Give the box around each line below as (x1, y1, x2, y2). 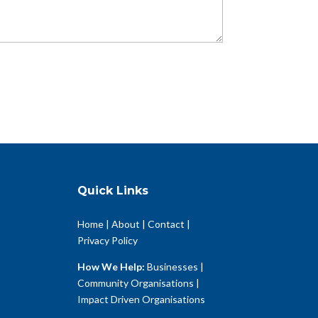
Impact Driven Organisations (77, 292, 206, 305)
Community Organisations (77, 276, 194, 289)
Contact (148, 217, 185, 230)
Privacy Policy (77, 234, 138, 246)
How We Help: (77, 260, 146, 273)
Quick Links (77, 183, 149, 197)
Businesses (147, 260, 199, 273)
